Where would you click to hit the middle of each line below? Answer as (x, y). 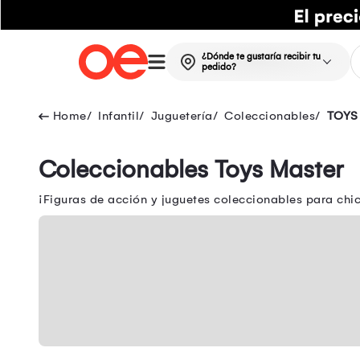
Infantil (119, 116)
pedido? (219, 67)
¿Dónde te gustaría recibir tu (261, 57)
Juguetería (182, 116)
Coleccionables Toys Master (191, 170)
